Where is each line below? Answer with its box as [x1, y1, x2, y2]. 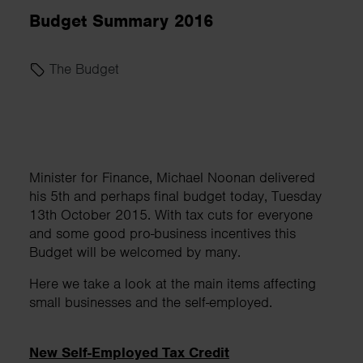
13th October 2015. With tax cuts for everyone [29, 205, 313, 224]
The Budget [45, 59, 119, 78]
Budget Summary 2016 [29, 9, 213, 32]
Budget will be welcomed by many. [29, 242, 241, 261]
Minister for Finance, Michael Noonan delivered [29, 168, 315, 186]
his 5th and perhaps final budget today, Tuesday [29, 186, 322, 205]
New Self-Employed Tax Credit [29, 343, 229, 361]
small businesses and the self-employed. [29, 293, 272, 311]
